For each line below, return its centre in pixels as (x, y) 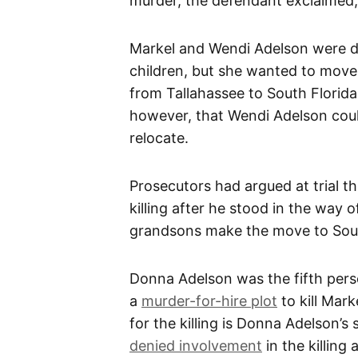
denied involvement (196, 345)
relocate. (159, 137)
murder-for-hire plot (209, 300)
